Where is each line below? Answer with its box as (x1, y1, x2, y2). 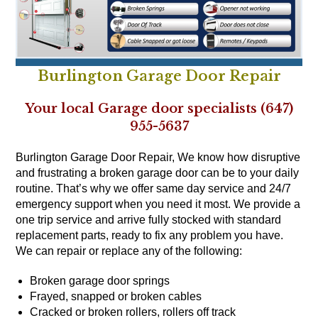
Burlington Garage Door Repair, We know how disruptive (16, 151, 301, 164)
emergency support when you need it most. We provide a (16, 198, 301, 211)
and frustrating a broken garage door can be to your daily (16, 167, 300, 180)
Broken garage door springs (30, 275, 170, 287)
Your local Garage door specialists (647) (25, 101, 293, 117)
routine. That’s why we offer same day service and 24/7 (16, 182, 292, 195)
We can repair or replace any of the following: (16, 245, 243, 258)
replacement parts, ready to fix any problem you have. (16, 229, 284, 242)
